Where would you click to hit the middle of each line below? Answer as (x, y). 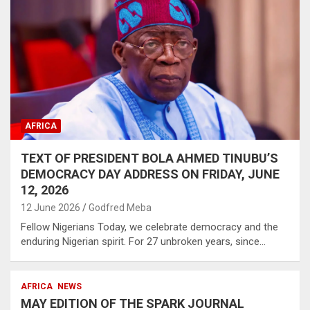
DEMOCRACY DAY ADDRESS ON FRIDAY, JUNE (150, 174)
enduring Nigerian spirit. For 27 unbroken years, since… (143, 242)
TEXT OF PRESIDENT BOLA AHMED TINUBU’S (149, 158)
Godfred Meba (120, 208)
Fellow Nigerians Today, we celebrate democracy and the (149, 227)
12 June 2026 (51, 208)
